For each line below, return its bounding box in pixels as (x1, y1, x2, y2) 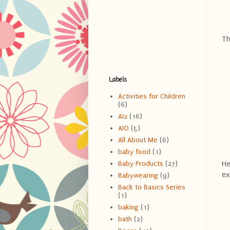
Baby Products (118, 160, 163, 168)
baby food (118, 148, 150, 156)
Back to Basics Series (118, 183, 185, 191)
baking (118, 203, 139, 212)
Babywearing (118, 171, 158, 180)
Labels (109, 75, 127, 85)
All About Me (118, 136, 158, 144)
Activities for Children (118, 92, 185, 101)
